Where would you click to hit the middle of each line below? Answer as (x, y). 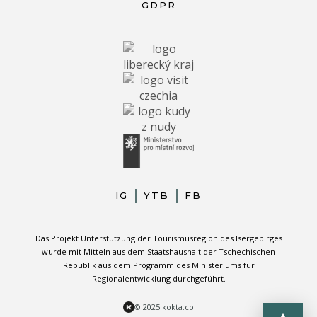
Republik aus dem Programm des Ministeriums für (158, 265)
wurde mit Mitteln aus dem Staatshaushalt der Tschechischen (158, 251)
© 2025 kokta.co (164, 306)
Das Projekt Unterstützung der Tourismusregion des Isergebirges (158, 238)
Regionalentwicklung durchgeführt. (158, 278)
